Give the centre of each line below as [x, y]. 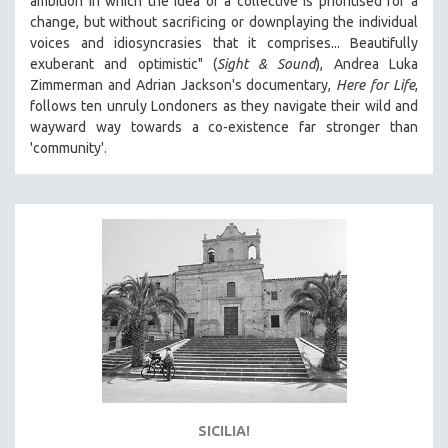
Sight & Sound [266, 64]
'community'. [68, 148]
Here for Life [376, 85]
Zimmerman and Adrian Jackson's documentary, [183, 85]
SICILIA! [224, 430]
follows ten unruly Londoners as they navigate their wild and [224, 106]
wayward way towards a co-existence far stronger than [224, 127]
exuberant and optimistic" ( [123, 64]
